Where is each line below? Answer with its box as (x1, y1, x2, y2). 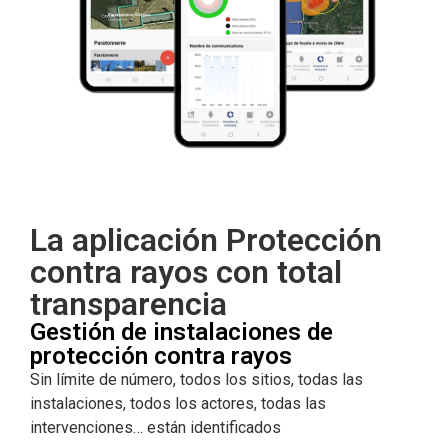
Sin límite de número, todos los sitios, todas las (30, 370, 363, 390)
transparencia (30, 285, 227, 324)
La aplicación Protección (30, 221, 382, 260)
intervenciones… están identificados (30, 418, 281, 438)
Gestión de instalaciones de (30, 318, 333, 347)
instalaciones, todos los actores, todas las (30, 394, 326, 414)
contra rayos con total (30, 253, 342, 292)
